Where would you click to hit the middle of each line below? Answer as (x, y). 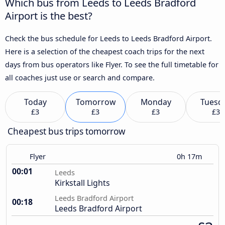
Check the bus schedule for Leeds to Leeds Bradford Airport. (108, 38)
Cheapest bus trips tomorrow (67, 132)
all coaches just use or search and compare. (80, 77)
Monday (156, 102)
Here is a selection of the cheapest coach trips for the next (105, 51)
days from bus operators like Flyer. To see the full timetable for (112, 64)
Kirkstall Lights (82, 183)
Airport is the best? (49, 15)
